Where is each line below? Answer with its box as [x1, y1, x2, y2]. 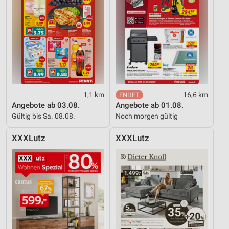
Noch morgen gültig [116, 112, 178, 121]
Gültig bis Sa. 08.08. [12, 112, 75, 121]
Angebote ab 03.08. [12, 101, 80, 110]
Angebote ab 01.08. [116, 101, 184, 110]
